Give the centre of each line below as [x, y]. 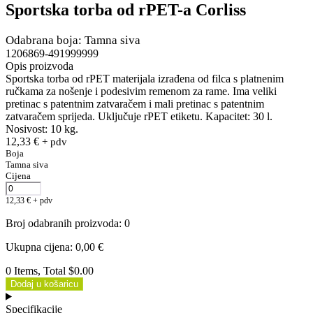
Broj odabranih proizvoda [62, 223]
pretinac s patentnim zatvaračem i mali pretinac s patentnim [135, 103]
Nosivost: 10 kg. [42, 129]
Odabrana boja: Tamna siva [73, 40]
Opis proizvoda [39, 66]
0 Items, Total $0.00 [50, 270]
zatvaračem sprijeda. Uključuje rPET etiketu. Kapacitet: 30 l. [139, 116]
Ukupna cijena [38, 247]
